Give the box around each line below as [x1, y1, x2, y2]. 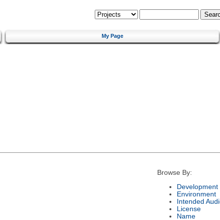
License [176, 205, 201, 213]
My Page [102, 32, 123, 39]
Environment [176, 190, 216, 198]
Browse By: [157, 169, 192, 177]
